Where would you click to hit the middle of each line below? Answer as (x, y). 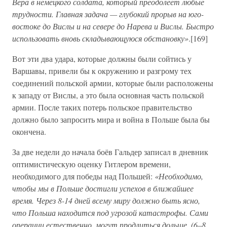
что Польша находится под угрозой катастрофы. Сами (110, 213)
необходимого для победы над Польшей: (83, 176)
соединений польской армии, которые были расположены (113, 83)
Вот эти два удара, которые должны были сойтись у (102, 59)
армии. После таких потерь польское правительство (102, 107)
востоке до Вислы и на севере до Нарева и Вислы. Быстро (113, 26)
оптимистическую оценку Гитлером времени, (91, 164)
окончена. (29, 131)
